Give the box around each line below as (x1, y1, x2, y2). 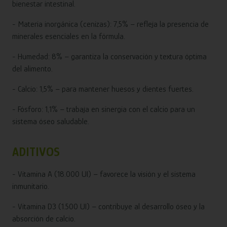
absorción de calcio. (12, 214, 75, 224)
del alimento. (12, 64, 53, 74)
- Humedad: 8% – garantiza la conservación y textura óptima (12, 52, 207, 62)
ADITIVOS (12, 145, 60, 159)
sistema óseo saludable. (12, 117, 89, 127)
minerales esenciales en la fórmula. (12, 32, 125, 42)
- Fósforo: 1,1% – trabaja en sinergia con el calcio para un (12, 105, 195, 115)
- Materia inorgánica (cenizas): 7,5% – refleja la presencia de (12, 20, 209, 29)
